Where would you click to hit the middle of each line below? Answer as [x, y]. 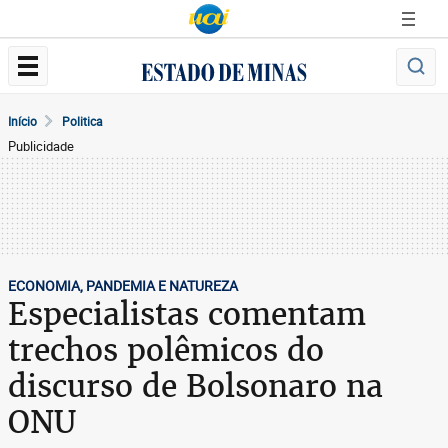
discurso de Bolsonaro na [195, 386]
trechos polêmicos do [166, 350]
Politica [82, 121]
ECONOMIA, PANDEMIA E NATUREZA [123, 285]
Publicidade [41, 146]
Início [22, 121]
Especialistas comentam [187, 314]
